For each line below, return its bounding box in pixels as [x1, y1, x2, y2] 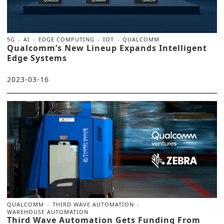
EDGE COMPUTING [38, 35, 94, 43]
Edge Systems [7, 52, 67, 63]
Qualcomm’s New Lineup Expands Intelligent [7, 42, 207, 53]
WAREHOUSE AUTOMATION [7, 207, 88, 215]
